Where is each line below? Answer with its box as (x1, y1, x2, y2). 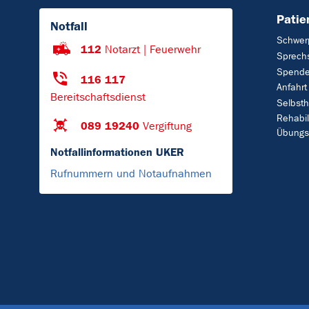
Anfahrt (277, 81, 307, 94)
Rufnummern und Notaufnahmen (50, 167, 212, 181)
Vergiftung (143, 119, 192, 133)
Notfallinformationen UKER (50, 146, 184, 159)
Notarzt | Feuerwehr (105, 43, 201, 57)
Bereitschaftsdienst (50, 90, 146, 104)
